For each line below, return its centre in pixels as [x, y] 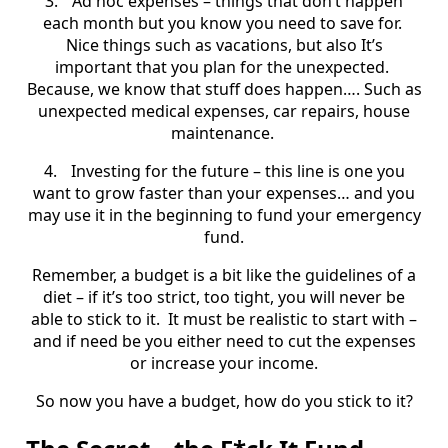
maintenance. [222, 132]
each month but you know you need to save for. [222, 22]
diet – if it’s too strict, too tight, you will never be [224, 296]
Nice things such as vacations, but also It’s [224, 44]
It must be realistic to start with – [292, 318]
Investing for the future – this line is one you [237, 170]
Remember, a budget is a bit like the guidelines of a [224, 274]
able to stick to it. [95, 318]
